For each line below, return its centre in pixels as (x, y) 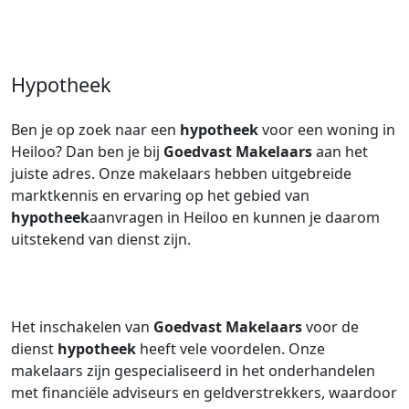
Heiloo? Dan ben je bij (87, 152)
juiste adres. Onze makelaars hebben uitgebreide (181, 173)
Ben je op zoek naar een (95, 130)
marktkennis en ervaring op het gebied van (160, 195)
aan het (340, 152)
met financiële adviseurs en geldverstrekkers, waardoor (204, 393)
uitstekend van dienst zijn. (101, 239)
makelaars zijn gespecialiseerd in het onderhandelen (193, 371)
